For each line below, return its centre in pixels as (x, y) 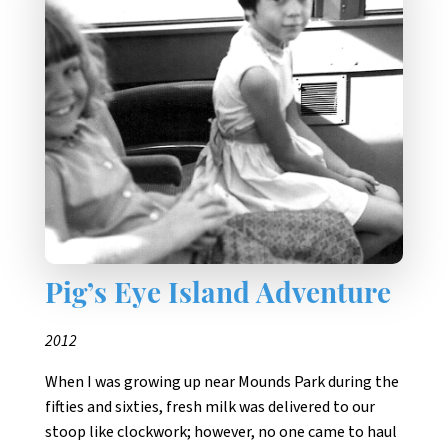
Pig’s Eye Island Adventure (218, 295)
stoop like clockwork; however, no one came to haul (221, 431)
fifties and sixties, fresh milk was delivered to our (210, 406)
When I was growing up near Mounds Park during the (222, 381)
